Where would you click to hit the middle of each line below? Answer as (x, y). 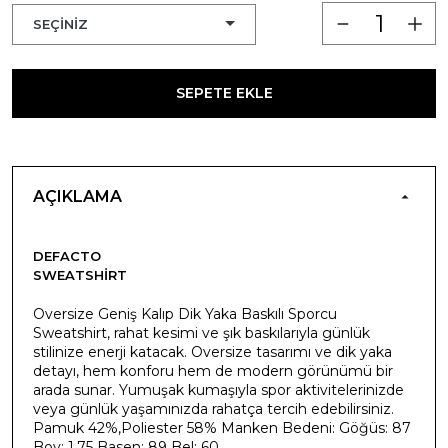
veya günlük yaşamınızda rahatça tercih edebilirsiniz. (213, 408)
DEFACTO (67, 255)
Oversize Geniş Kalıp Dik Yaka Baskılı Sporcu (185, 313)
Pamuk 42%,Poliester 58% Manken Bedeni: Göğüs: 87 (222, 427)
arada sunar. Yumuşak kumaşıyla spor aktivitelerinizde (218, 389)
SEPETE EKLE (224, 92)
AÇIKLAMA (77, 196)
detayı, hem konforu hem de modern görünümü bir (213, 370)
